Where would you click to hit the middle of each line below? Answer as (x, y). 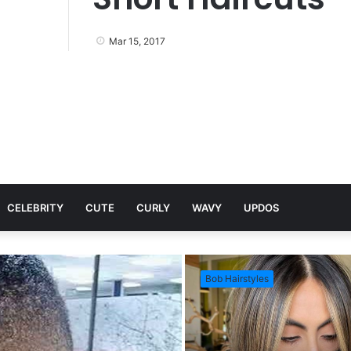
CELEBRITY (35, 208)
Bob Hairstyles (237, 279)
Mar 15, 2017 (137, 41)
